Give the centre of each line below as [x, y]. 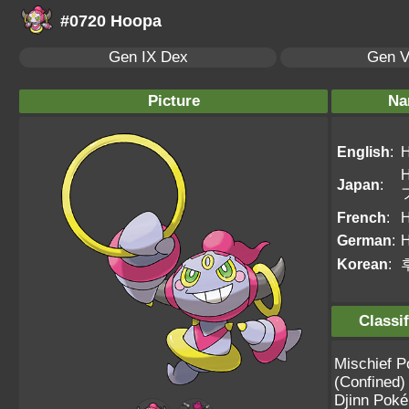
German [364, 240]
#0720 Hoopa [109, 21]
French [362, 217]
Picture [173, 101]
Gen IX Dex [148, 57]
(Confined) [370, 382]
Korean [362, 264]
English [363, 152]
